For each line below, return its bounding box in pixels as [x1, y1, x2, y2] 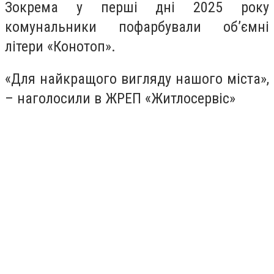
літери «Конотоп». [5, 37, 116, 55]
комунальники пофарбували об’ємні [5, 18, 269, 35]
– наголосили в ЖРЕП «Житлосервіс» [5, 90, 235, 108]
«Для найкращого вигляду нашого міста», [5, 70, 269, 88]
